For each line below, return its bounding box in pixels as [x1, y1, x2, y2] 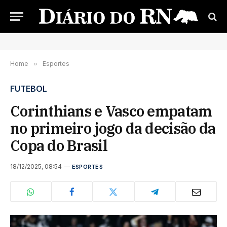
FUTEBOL [10, 84, 47, 94]
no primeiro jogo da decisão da [10, 119, 216, 138]
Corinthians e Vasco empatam [10, 101, 212, 121]
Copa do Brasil [10, 136, 107, 155]
